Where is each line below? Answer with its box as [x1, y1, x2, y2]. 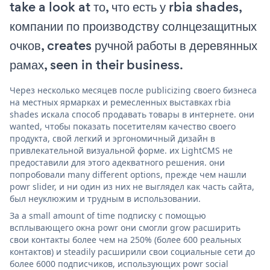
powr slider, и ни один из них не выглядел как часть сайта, [10, 180, 254, 192]
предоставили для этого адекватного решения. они [10, 156, 225, 168]
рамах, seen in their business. [10, 55, 183, 74]
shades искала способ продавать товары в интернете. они [10, 108, 254, 120]
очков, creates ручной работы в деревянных [10, 36, 257, 55]
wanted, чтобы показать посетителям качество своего [10, 120, 236, 132]
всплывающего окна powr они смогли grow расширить [10, 221, 240, 233]
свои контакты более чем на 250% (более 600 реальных [10, 233, 241, 245]
